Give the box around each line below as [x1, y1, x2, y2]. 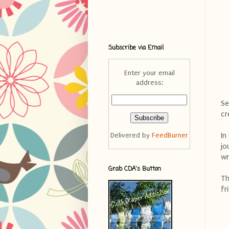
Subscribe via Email [108, 43, 164, 53]
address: [135, 78, 163, 86]
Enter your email [124, 68, 175, 77]
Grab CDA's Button [108, 164, 161, 174]
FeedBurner [152, 131, 188, 139]
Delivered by [110, 131, 152, 139]
